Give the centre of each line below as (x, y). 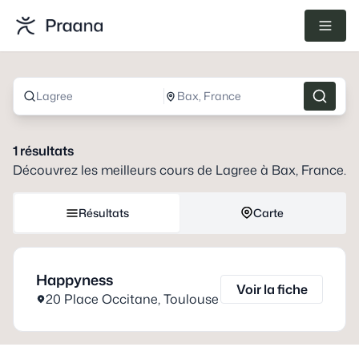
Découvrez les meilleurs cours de (114, 170)
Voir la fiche (272, 289)
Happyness (75, 280)
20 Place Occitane (102, 299)
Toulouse (191, 299)
